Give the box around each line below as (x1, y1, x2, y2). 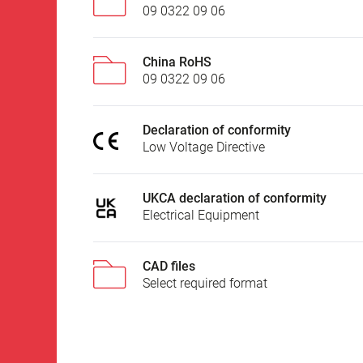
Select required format (143, 275, 267, 292)
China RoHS (143, 54, 211, 70)
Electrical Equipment (143, 207, 259, 224)
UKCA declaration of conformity (143, 190, 327, 207)
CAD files (143, 258, 195, 275)
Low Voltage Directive (143, 139, 265, 156)
